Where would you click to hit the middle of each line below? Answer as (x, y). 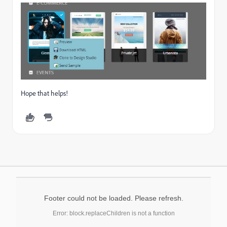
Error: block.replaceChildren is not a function (113, 213)
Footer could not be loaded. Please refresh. (113, 198)
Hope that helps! (44, 93)
